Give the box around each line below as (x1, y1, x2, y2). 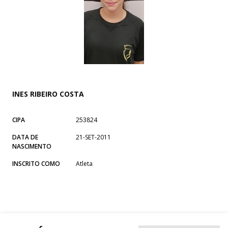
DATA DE (12, 132, 38, 141)
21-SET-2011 (76, 132, 111, 141)
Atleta (76, 159, 93, 168)
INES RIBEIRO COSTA (12, 89, 84, 99)
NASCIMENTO (12, 141, 51, 151)
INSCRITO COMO (12, 159, 60, 168)
